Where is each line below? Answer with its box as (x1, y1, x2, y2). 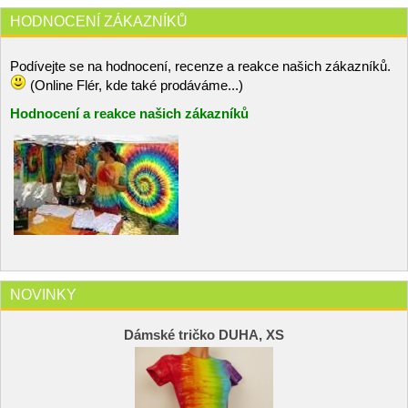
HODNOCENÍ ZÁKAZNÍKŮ (10, 12, 188, 29)
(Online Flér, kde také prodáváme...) (26, 78, 243, 94)
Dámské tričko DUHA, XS (123, 328, 284, 343)
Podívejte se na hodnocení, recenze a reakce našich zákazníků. (10, 59, 394, 75)
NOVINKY (10, 286, 76, 303)
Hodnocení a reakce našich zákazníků (10, 107, 249, 122)
